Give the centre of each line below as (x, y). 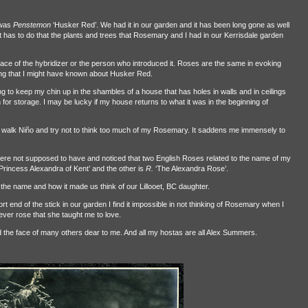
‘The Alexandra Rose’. (190, 168)
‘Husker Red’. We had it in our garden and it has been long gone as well (170, 25)
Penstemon (32, 25)
